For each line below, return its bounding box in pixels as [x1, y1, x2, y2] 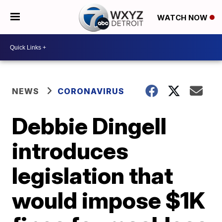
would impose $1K [12, 186, 206, 214]
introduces [12, 137, 129, 165]
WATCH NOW [157, 12, 210, 22]
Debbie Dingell [12, 112, 167, 140]
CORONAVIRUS [57, 86, 125, 96]
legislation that [12, 162, 173, 189]
